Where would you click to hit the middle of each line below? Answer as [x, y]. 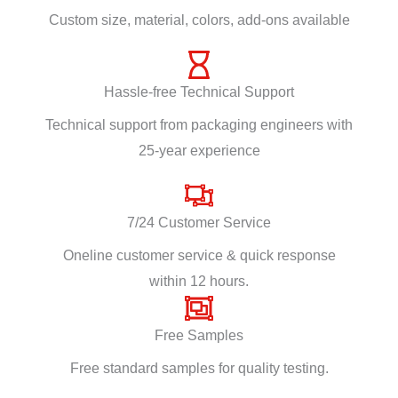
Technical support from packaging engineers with [199, 125]
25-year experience [199, 151]
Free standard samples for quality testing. [199, 369]
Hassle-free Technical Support [199, 92]
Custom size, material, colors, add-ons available [199, 20]
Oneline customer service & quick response [199, 256]
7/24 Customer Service [199, 223]
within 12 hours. [199, 282]
